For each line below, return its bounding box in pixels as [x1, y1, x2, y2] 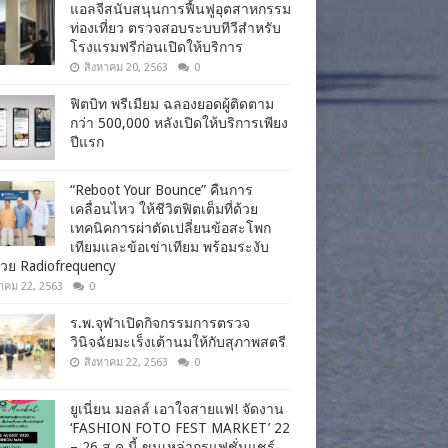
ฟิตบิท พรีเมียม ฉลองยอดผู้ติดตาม [70, 95, 274, 112]
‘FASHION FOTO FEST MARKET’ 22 [70, 419, 290, 436]
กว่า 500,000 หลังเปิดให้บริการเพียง [70, 114, 288, 131]
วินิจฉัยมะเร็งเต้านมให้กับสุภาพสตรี [70, 333, 286, 350]
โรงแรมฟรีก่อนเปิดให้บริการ [70, 38, 243, 55]
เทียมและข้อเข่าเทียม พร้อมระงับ [70, 238, 269, 255]
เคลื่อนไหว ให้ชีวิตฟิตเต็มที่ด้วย [70, 200, 258, 217]
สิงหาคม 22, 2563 [84, 355, 168, 369]
